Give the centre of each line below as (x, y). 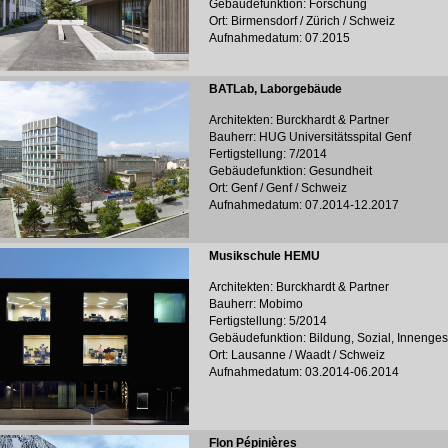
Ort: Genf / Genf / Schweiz (278, 188)
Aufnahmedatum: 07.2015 (279, 38)
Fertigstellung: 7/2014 (268, 154)
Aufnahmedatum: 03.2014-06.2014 (304, 372)
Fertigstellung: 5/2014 (268, 321)
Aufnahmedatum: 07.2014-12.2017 (304, 205)
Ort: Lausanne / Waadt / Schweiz (297, 355)
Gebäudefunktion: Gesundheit (290, 171)
